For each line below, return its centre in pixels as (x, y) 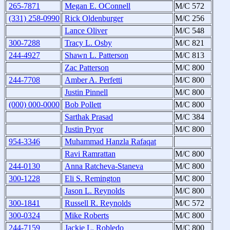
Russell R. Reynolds (98, 203)
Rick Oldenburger (94, 18)
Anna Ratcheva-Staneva (104, 166)
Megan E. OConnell (98, 6)
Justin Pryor (84, 129)
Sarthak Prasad (89, 117)
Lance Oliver (86, 31)
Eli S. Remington (93, 179)
